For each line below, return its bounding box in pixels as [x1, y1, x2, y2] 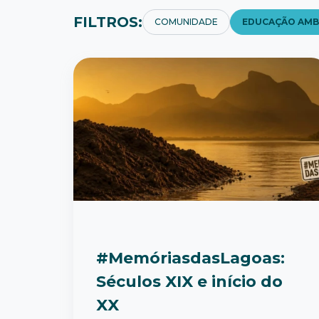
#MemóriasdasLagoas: [96, 249, 285, 268]
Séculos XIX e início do [96, 272, 283, 292]
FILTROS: [73, 14, 142, 31]
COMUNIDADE [155, 16, 218, 27]
